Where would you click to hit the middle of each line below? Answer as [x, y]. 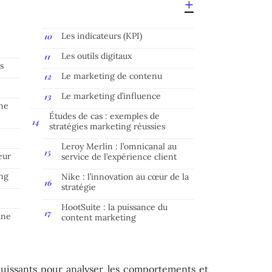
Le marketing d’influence [111, 96]
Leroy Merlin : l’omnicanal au [119, 146]
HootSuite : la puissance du [114, 207]
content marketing [99, 217]
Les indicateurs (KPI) [102, 36]
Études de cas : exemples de [104, 116]
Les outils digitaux [97, 56]
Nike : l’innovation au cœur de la [125, 176]
